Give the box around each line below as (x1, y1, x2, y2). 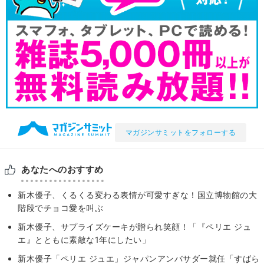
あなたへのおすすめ (21, 164, 104, 176)
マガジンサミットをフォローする (125, 128, 236, 137)
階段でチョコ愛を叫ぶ (18, 203, 103, 213)
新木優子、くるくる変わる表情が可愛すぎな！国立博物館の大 (18, 190, 257, 200)
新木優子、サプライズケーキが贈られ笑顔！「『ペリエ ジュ (18, 222, 251, 232)
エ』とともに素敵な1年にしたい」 (18, 235, 150, 245)
